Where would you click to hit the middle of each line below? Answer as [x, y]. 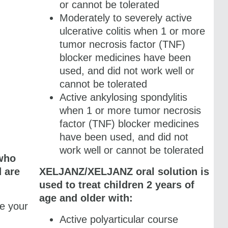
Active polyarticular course [119, 219]
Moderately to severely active [125, 18]
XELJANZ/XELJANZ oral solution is [124, 171]
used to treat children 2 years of [117, 184]
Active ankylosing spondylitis [123, 97]
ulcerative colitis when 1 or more [132, 31]
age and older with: [86, 198]
